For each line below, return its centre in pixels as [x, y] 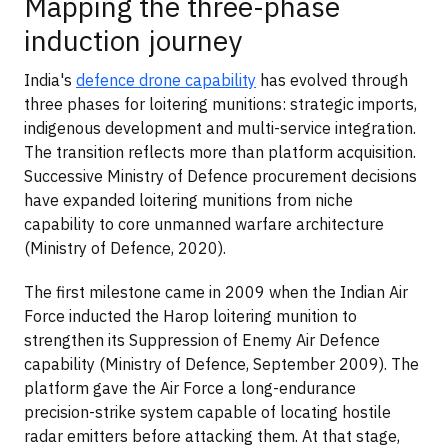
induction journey [133, 41]
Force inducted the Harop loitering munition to [190, 315]
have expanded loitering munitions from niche [188, 199]
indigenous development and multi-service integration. [220, 127]
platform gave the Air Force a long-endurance [190, 387]
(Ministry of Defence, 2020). [125, 247]
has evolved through [332, 79]
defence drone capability [166, 79]
